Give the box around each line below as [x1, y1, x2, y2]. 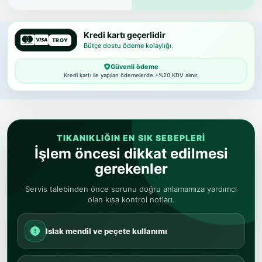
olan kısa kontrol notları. [87, 195, 175, 204]
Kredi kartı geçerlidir [84, 30, 166, 40]
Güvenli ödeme [110, 63, 158, 71]
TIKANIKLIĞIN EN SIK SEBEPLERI [56, 133, 206, 143]
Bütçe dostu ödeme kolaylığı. [84, 42, 174, 50]
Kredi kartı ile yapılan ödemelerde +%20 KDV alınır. [63, 72, 199, 78]
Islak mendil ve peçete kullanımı [46, 226, 167, 236]
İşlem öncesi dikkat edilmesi [34, 145, 228, 162]
